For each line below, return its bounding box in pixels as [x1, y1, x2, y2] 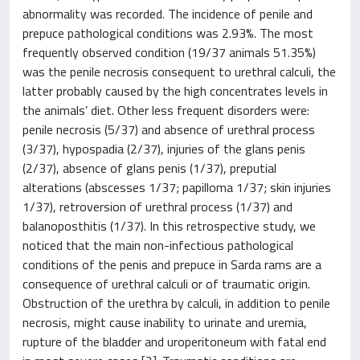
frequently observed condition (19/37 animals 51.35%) [22, 42, 316, 62]
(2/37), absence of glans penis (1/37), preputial [22, 157, 276, 178]
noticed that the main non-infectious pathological [22, 235, 293, 255]
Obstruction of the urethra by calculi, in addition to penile [22, 292, 330, 313]
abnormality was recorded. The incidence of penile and [22, 3, 313, 23]
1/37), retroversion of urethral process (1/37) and [22, 196, 292, 216]
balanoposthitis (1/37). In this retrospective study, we [22, 215, 316, 235]
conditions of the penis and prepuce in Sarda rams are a [22, 254, 321, 274]
